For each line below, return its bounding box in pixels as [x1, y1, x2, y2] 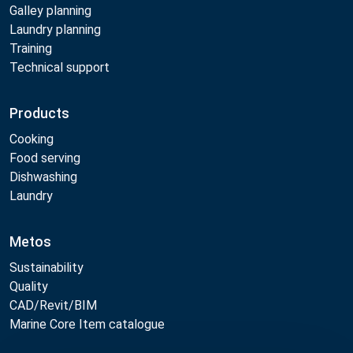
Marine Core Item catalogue [9, 316, 165, 332]
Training [9, 40, 52, 56]
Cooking [9, 131, 54, 147]
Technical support [9, 59, 110, 75]
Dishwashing [9, 169, 77, 184]
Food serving [9, 150, 80, 165]
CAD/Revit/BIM [9, 297, 97, 313]
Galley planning [9, 2, 91, 18]
